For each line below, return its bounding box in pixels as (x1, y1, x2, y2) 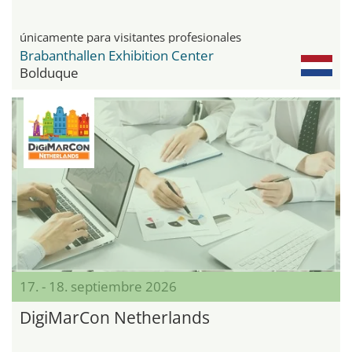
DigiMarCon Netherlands (20, 306, 210, 329)
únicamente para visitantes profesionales (20, 28, 241, 45)
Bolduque (20, 63, 79, 82)
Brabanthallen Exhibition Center (20, 46, 214, 64)
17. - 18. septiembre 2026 (20, 277, 177, 296)
